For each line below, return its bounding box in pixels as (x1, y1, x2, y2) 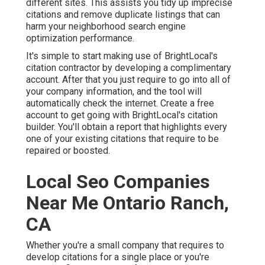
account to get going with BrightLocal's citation (26, 109, 218, 121)
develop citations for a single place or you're (26, 251, 209, 263)
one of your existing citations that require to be (26, 133, 219, 145)
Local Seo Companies (26, 170, 210, 193)
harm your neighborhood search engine (26, 21, 186, 33)
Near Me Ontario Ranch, (26, 192, 229, 215)
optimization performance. (26, 33, 134, 44)
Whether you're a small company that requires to (26, 240, 224, 251)
